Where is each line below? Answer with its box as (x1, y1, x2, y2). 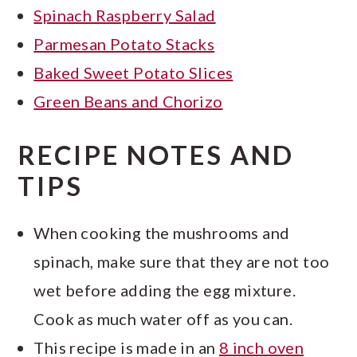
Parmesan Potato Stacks (33, 34, 215, 54)
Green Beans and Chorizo (33, 92, 223, 112)
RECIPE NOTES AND (18, 139, 295, 171)
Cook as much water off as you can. (33, 309, 292, 329)
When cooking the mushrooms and (33, 223, 290, 243)
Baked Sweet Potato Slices (33, 63, 233, 83)
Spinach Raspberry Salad (33, 6, 216, 25)
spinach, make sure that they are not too (33, 252, 330, 272)
